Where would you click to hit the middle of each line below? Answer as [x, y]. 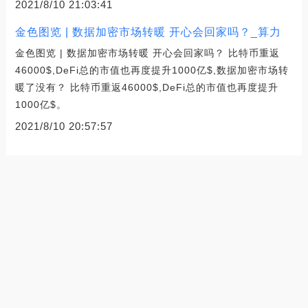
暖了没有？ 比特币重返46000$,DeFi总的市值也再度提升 [146, 87]
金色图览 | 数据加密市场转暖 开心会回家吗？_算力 [148, 32]
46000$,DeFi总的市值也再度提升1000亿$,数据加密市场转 [152, 70]
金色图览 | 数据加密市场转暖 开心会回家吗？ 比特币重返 [147, 53]
